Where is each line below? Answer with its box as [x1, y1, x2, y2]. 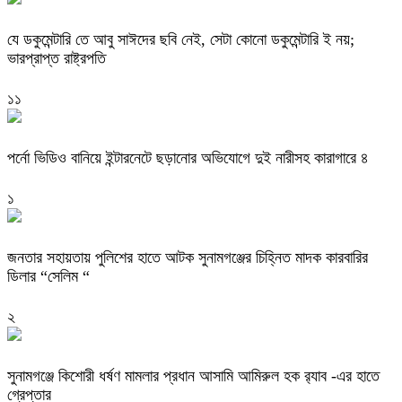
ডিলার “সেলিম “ [7, 267, 90, 285]
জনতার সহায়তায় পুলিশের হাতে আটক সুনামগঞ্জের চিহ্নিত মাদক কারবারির [7, 248, 368, 267]
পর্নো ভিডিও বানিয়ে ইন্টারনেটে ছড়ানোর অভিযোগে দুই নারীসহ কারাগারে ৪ [7, 148, 369, 167]
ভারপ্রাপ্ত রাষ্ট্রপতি [7, 49, 106, 68]
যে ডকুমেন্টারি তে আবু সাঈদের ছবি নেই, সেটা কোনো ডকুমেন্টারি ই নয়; [7, 31, 354, 49]
